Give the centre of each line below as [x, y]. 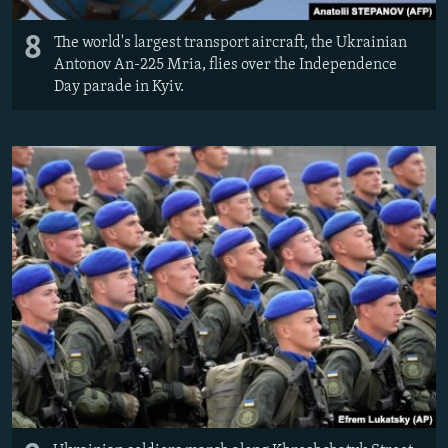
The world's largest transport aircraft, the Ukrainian [230, 42]
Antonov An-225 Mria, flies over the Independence [225, 64]
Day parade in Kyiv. [119, 86]
